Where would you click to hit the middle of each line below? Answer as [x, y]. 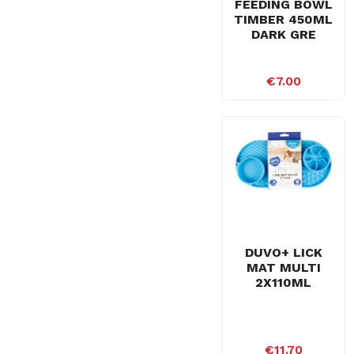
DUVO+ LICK [283, 252]
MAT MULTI [283, 267]
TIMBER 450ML [284, 19]
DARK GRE [283, 34]
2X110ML [284, 282]
